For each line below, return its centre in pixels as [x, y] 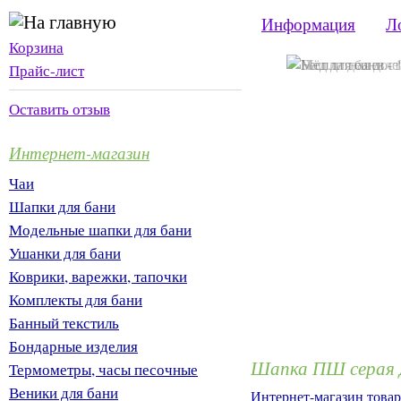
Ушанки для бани [65, 253]
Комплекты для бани [76, 299]
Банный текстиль [64, 323]
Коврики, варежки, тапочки [98, 276]
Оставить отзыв [60, 109]
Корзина [36, 47]
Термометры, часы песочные [103, 369]
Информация [308, 24]
